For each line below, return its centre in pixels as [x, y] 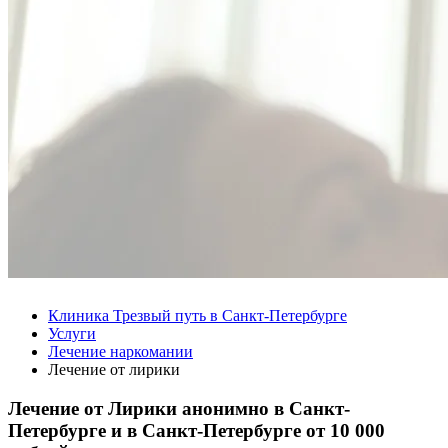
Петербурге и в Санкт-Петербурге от [169, 430]
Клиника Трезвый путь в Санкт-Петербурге [197, 315]
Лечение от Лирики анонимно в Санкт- [179, 408]
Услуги [72, 333]
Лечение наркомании [120, 351]
